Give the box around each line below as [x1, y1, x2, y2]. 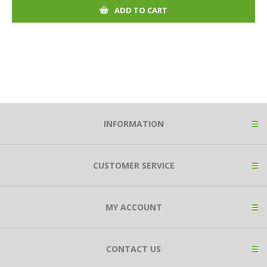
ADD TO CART [114, 4, 167, 15]
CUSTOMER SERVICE [92, 160, 175, 171]
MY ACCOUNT [105, 201, 162, 213]
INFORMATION [103, 118, 164, 129]
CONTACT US [106, 243, 161, 254]
